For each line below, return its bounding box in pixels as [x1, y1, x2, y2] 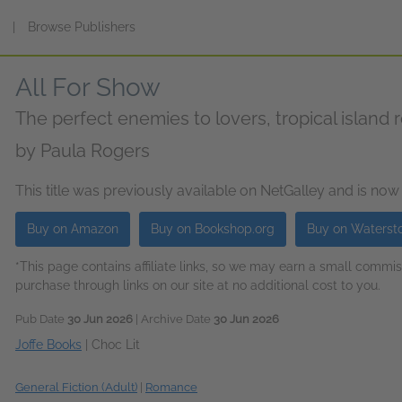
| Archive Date [133, 312, 214, 326]
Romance [145, 380, 197, 394]
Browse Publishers [28, 20, 136, 34]
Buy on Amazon [27, 222, 118, 236]
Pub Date [15, 312, 67, 326]
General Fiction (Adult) [15, 380, 137, 394]
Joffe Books [15, 337, 82, 352]
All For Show [15, 73, 161, 102]
